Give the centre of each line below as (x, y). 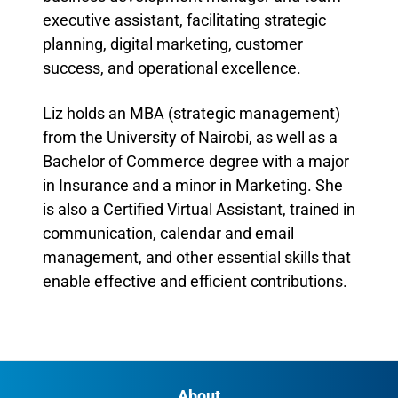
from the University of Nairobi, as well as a (190, 137)
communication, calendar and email (168, 233)
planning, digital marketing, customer (173, 44)
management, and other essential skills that (197, 257)
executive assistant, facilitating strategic (184, 20)
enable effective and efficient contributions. (195, 281)
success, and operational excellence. (172, 68)
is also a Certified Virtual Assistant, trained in (199, 209)
